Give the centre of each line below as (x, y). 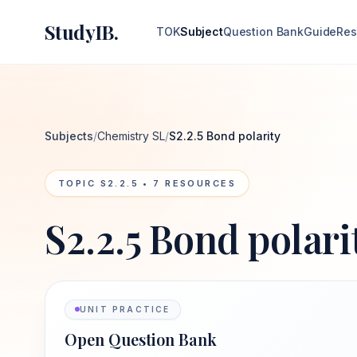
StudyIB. (82, 32)
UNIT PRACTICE (125, 309)
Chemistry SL (131, 136)
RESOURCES (198, 183)
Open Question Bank (141, 339)
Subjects (69, 136)
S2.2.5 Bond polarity (225, 136)
